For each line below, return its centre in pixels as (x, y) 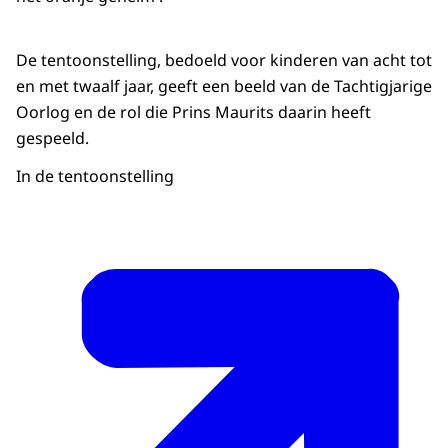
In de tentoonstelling (95, 176)
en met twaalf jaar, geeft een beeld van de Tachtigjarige (224, 86)
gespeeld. (52, 138)
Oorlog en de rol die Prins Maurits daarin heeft (193, 112)
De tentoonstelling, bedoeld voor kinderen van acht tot (224, 60)
